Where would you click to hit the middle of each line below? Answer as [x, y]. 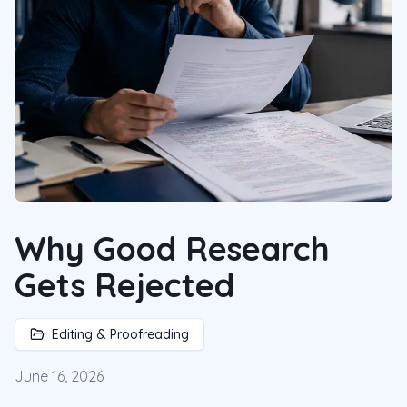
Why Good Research [172, 248]
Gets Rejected [124, 285]
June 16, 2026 [59, 376]
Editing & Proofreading [120, 334]
